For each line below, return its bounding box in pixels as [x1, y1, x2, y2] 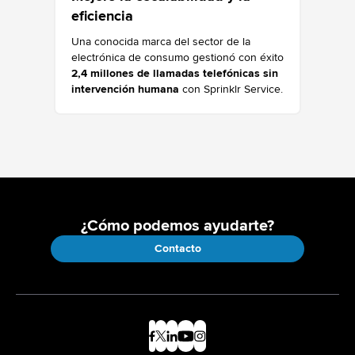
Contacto [154, 242, 201, 256]
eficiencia [71, 7, 133, 25]
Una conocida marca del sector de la [71, 35, 250, 49]
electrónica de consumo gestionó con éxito [71, 51, 284, 65]
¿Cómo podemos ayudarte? [81, 216, 274, 236]
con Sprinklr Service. [179, 82, 283, 97]
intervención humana [71, 82, 179, 97]
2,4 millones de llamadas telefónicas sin [71, 67, 278, 81]
